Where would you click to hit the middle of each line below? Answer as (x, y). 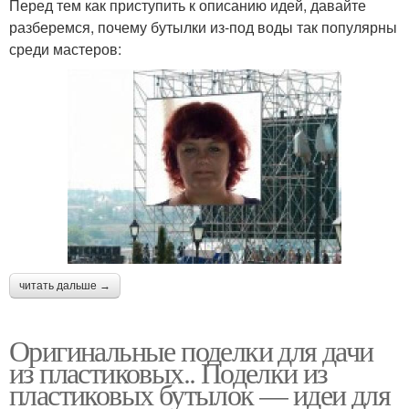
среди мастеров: (65, 49)
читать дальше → (65, 286)
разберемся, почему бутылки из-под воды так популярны (203, 27)
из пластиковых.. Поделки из (168, 372)
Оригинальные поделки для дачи (191, 351)
